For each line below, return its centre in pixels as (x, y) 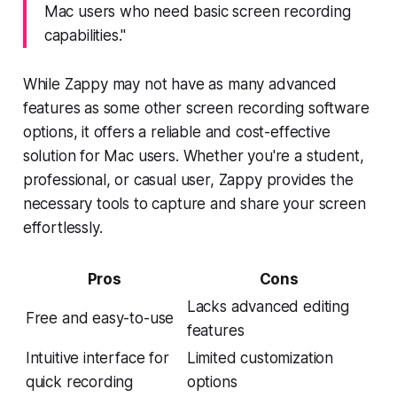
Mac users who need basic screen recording (197, 11)
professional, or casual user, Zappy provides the (188, 179)
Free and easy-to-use (100, 318)
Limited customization (260, 358)
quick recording (79, 381)
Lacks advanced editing (268, 306)
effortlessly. (62, 227)
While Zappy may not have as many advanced (179, 84)
